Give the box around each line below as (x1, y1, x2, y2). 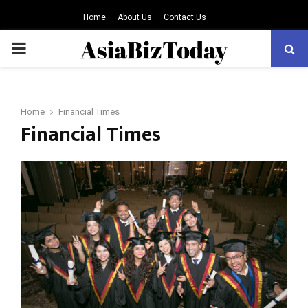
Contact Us (163, 12, 206, 22)
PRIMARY (10, 38, 80, 58)
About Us (117, 12, 152, 22)
